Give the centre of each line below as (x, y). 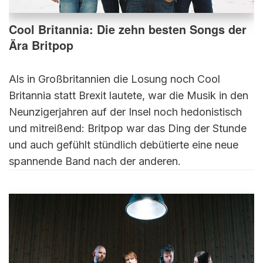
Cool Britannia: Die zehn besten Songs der (128, 29)
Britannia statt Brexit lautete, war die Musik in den (129, 95)
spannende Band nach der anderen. (95, 161)
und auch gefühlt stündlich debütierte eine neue (124, 145)
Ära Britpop (41, 45)
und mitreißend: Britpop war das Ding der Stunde (128, 128)
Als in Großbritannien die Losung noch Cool (114, 79)
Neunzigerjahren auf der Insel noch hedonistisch (125, 112)
